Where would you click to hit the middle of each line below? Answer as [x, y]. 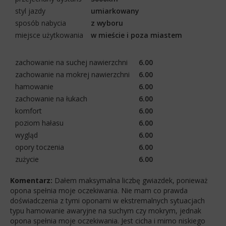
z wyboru [107, 23]
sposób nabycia [41, 23]
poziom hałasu [39, 123]
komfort [29, 110]
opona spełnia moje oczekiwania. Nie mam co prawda [99, 190]
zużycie [27, 159]
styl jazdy [30, 11]
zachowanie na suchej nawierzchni [71, 62]
